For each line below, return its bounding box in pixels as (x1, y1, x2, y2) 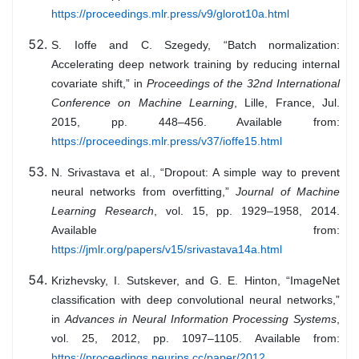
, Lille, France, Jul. (234, 96, 340, 110)
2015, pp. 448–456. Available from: (51, 115, 340, 129)
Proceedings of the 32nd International (146, 77, 341, 91)
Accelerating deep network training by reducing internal (51, 58, 340, 71)
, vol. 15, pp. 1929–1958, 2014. (153, 204, 341, 218)
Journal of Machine (236, 185, 341, 199)
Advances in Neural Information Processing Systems (64, 313, 337, 326)
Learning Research (51, 204, 154, 218)
